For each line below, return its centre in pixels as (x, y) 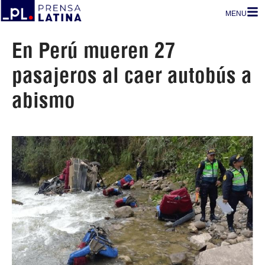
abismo (43, 100)
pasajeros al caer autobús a (132, 75)
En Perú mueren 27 (94, 50)
